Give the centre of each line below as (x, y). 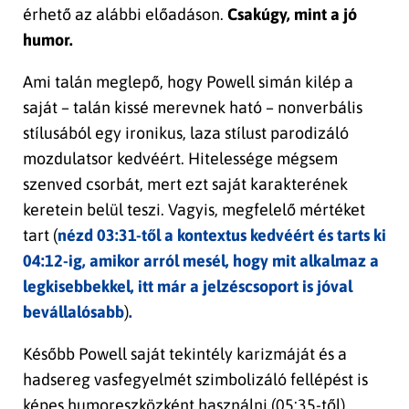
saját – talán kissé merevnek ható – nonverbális (193, 107)
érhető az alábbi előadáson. (125, 14)
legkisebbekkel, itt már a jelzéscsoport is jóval (188, 286)
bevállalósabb (73, 311)
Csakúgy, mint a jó (292, 14)
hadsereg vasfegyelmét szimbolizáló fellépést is (195, 379)
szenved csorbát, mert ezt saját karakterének (185, 184)
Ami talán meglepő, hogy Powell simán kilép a (188, 81)
